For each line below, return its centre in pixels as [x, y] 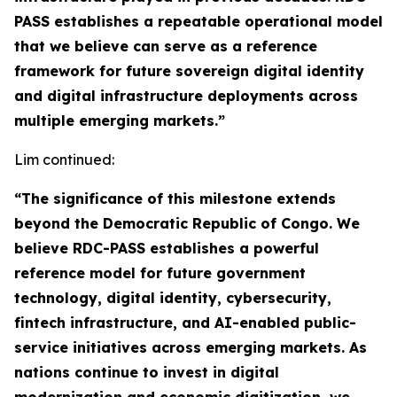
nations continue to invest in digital [147, 373]
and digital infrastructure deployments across [186, 96]
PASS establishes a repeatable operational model [198, 22]
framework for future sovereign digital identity [189, 71]
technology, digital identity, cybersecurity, [173, 298]
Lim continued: [64, 160]
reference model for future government [160, 273]
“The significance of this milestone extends [175, 199]
